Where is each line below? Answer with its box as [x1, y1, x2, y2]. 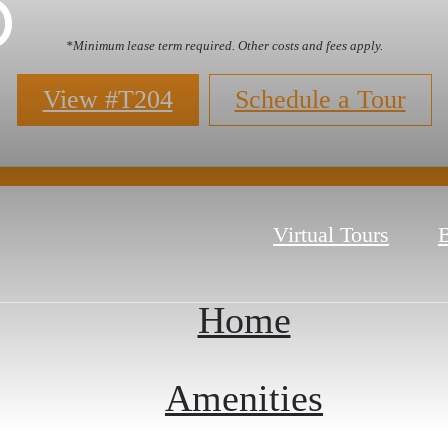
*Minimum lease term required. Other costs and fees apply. [65, 38, 383, 54]
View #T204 [42, 85, 173, 115]
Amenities [165, 376, 323, 419]
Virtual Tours [273, 222, 389, 248]
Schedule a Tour [234, 85, 406, 115]
